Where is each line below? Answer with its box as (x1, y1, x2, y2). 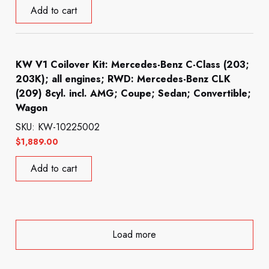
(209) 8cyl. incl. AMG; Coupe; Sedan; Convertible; (16, 86, 252, 101)
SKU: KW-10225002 (16, 120, 100, 134)
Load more (112, 228, 157, 242)
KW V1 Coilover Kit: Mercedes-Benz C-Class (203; (16, 58, 250, 72)
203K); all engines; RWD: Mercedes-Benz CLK (16, 72, 231, 86)
